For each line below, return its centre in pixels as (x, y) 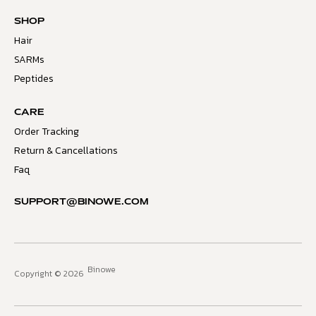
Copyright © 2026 (49, 274)
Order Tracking (47, 132)
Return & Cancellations (66, 151)
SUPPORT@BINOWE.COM (81, 203)
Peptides (34, 79)
